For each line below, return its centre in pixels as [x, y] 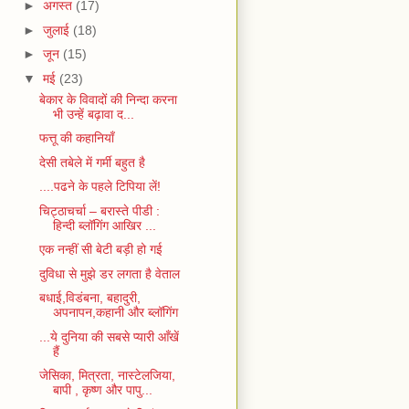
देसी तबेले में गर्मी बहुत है [92, 162]
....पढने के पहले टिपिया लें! [100, 187]
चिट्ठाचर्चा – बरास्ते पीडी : [99, 210]
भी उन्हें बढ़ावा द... [93, 114]
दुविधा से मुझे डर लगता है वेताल [109, 273]
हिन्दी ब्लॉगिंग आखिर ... [104, 225]
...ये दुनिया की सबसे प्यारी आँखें [109, 336]
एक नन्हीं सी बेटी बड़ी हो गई [100, 250]
